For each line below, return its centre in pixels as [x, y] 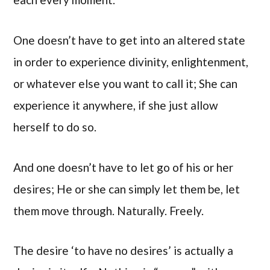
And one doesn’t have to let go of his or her [124, 167]
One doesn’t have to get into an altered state [130, 40]
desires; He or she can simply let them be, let [127, 189]
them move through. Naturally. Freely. [109, 210]
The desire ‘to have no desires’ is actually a [124, 251]
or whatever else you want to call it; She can [126, 83]
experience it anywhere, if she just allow [116, 105]
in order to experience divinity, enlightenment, [131, 61]
